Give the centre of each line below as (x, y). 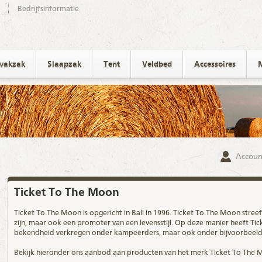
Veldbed (157, 64)
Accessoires (215, 64)
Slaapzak (64, 64)
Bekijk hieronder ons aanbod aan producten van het (102, 253)
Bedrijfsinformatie (48, 9)
